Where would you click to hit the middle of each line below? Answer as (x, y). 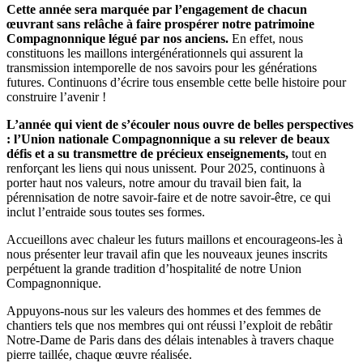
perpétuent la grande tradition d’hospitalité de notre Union (154, 269)
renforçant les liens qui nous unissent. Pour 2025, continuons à (166, 169)
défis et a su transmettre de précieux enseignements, (147, 154)
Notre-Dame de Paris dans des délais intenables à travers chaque (170, 340)
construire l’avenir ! (56, 97)
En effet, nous (266, 39)
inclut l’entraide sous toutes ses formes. (106, 212)
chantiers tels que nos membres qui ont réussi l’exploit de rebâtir (169, 326)
